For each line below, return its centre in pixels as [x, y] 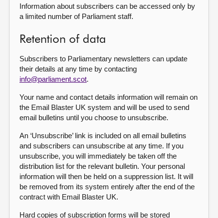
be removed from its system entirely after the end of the [107, 187]
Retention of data [63, 39]
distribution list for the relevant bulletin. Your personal [102, 166]
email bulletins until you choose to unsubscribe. [94, 118]
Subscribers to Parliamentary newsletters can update [103, 59]
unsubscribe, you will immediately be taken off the [98, 156]
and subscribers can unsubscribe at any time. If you [101, 146]
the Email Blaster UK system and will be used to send [104, 107]
